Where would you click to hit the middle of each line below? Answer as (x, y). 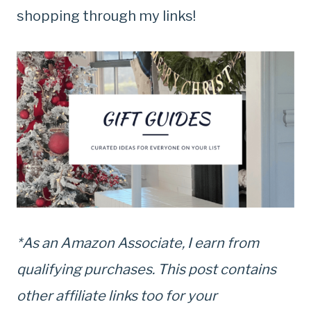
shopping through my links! (106, 16)
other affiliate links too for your (117, 296)
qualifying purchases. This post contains (146, 269)
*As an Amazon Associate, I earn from (138, 243)
